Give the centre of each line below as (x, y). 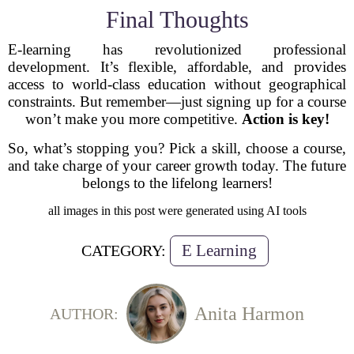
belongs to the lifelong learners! (177, 183)
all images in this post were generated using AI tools (177, 211)
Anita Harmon (249, 313)
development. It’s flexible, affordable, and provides (177, 67)
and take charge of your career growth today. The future (177, 166)
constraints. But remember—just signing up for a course (177, 102)
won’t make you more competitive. (133, 119)
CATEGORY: (124, 250)
